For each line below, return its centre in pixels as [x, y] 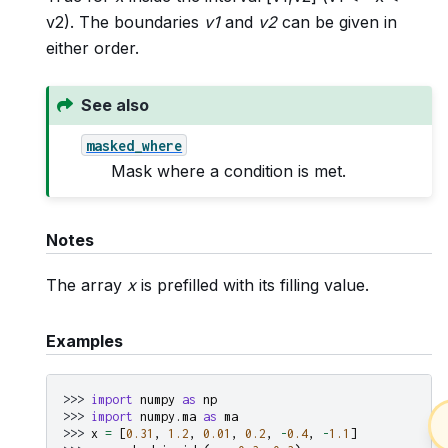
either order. [92, 47]
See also [115, 105]
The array [86, 285]
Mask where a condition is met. [229, 171]
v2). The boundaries [125, 21]
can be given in [337, 21]
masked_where [134, 145]
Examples [84, 341]
